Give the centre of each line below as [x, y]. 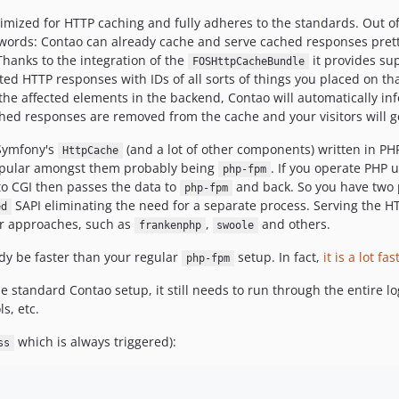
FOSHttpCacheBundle [248, 61]
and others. [294, 224]
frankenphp [170, 225]
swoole [236, 225]
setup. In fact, [278, 257]
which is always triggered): [95, 342]
